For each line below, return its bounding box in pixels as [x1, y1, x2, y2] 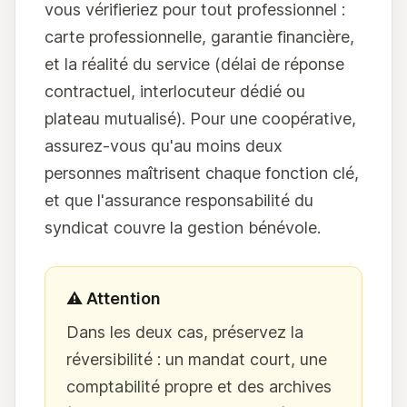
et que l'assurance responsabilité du [45, 191, 313, 211]
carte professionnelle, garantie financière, [45, 27, 354, 47]
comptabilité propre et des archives [66, 377, 333, 397]
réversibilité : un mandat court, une [66, 350, 328, 370]
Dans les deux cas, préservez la [66, 323, 304, 342]
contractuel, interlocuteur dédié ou [45, 82, 305, 102]
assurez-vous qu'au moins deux [45, 136, 283, 156]
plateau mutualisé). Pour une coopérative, [45, 109, 356, 129]
